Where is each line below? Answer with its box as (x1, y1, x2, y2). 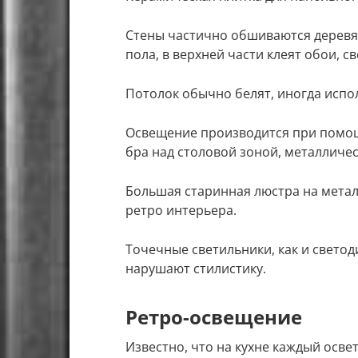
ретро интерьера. (125, 201, 237, 220)
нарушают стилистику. (125, 260, 266, 278)
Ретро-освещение (125, 304, 302, 331)
